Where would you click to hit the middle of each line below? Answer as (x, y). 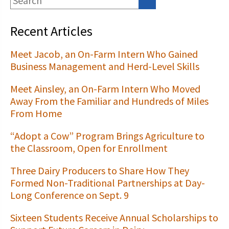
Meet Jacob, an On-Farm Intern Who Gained (104, 54)
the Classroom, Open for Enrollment (89, 148)
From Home (36, 113)
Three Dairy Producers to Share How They (100, 170)
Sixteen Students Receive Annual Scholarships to (114, 217)
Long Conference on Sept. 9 (70, 195)
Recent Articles (51, 31)
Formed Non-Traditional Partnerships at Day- (108, 183)
